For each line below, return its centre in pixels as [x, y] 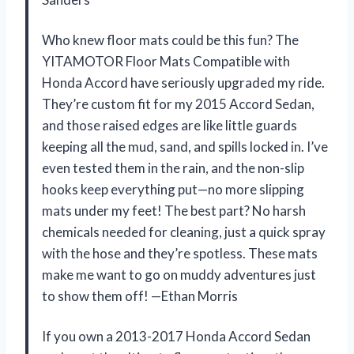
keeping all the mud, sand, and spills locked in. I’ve [185, 146]
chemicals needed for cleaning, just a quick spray [184, 232]
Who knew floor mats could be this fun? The [170, 40]
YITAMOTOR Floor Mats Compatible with [166, 61]
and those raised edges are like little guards [169, 125]
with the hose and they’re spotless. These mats [180, 253]
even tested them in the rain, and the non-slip [173, 168]
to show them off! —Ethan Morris [140, 296]
